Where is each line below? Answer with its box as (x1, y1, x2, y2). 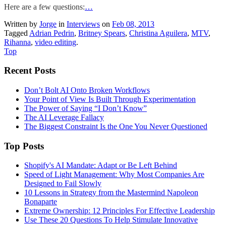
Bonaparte (24, 197, 57, 206)
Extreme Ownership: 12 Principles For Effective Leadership (24, 206, 215, 215)
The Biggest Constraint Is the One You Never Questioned (24, 122, 207, 131)
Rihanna (4, 37, 31, 46)
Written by (4, 19, 39, 28)
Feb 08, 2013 (112, 19, 154, 28)
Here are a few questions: (4, 2, 85, 11)
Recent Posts (4, 65, 55, 76)
